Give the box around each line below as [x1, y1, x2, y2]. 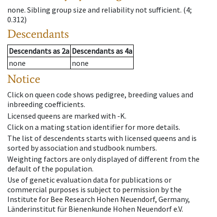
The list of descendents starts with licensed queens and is [7, 133, 197, 143]
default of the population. [7, 164, 93, 174]
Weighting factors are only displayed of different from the [7, 154, 200, 164]
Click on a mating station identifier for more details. [7, 122, 180, 132]
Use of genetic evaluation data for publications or [7, 175, 171, 185]
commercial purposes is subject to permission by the [7, 185, 182, 195]
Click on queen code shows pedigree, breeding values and [7, 90, 193, 100]
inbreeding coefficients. [7, 99, 85, 109]
